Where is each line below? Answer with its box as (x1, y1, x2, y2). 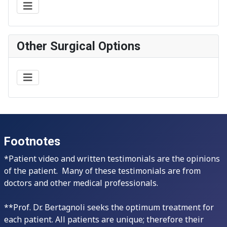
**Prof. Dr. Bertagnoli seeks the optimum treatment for (4, 202, 214, 213)
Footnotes (4, 134, 60, 148)
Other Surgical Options (17, 39, 140, 53)
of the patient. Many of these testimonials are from (4, 165, 201, 176)
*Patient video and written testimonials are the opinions (4, 153, 220, 164)
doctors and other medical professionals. (4, 177, 158, 188)
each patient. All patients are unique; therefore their (4, 214, 204, 225)
